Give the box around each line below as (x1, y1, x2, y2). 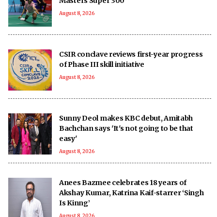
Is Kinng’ (59, 198, 90, 207)
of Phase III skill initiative (59, 60, 144, 69)
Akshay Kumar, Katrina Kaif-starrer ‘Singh (59, 188, 204, 197)
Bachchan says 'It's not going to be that (59, 124, 193, 133)
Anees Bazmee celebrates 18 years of (59, 178, 187, 187)
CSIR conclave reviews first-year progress (59, 49, 203, 59)
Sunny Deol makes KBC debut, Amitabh (59, 113, 193, 123)
